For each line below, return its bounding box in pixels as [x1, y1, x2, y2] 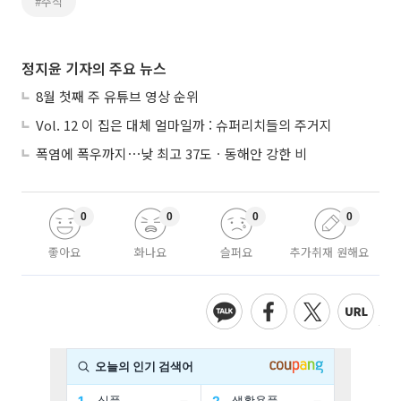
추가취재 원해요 [290, 243, 369, 260]
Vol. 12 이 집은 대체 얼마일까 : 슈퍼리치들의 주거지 [36, 115, 332, 134]
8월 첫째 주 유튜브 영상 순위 [36, 87, 199, 106]
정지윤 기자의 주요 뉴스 [21, 57, 166, 79]
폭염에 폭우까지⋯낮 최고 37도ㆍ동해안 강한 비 [36, 144, 307, 163]
